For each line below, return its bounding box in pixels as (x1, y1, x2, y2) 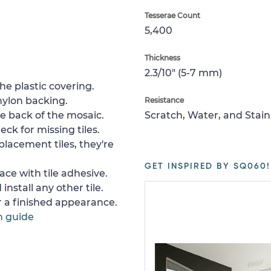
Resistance (145, 95, 184, 105)
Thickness (145, 53, 180, 62)
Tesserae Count (145, 10, 200, 20)
